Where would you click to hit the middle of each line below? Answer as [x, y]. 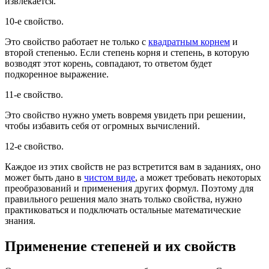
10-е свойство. [34, 21]
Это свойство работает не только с [77, 41]
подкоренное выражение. [57, 74]
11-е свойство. [34, 94]
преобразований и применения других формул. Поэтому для [129, 188]
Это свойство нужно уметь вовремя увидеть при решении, [125, 115]
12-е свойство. [34, 146]
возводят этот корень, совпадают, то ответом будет [108, 63]
